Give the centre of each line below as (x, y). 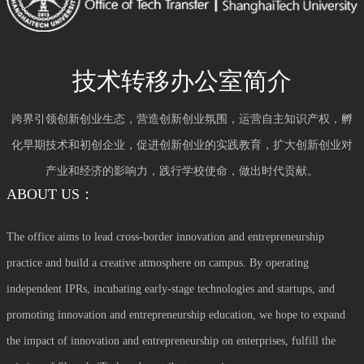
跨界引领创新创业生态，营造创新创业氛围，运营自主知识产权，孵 (182, 119)
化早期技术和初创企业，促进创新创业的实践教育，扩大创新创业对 (182, 145)
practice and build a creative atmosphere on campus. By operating (158, 263)
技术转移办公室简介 (182, 81)
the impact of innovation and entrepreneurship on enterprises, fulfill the (171, 341)
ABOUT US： (50, 195)
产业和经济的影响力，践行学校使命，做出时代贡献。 (182, 171)
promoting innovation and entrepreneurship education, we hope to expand (176, 315)
